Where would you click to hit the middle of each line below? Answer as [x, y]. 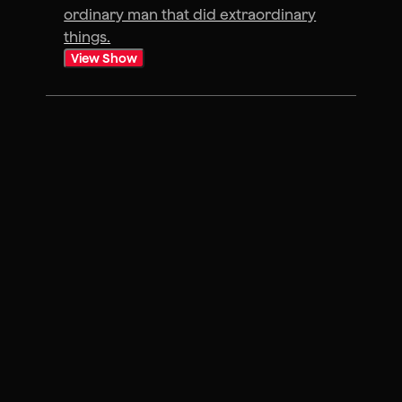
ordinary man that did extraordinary [190, 15]
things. [87, 37]
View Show [105, 59]
